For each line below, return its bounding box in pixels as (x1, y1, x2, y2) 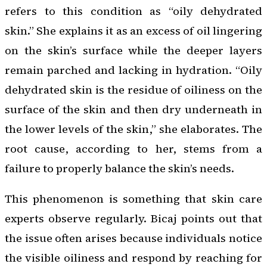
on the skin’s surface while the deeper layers (5, 42, 262, 58)
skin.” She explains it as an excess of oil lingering (5, 23, 262, 38)
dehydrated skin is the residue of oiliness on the (5, 82, 262, 97)
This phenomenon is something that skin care (5, 191, 262, 207)
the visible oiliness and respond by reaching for (5, 250, 262, 266)
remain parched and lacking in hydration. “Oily (5, 62, 262, 77)
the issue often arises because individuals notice (5, 231, 262, 246)
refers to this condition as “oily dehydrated (5, 3, 262, 18)
